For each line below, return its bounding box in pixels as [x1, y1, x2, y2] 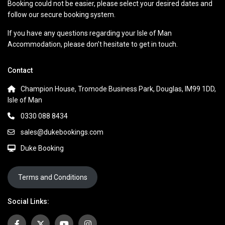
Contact [8, 66, 33, 74]
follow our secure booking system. [8, 10, 116, 19]
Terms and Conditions [18, 173, 87, 181]
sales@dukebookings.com [21, 128, 104, 136]
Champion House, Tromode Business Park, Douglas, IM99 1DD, [21, 84, 216, 93]
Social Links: [8, 197, 50, 206]
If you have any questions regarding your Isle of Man [8, 29, 172, 37]
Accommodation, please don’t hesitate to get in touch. [8, 40, 178, 48]
